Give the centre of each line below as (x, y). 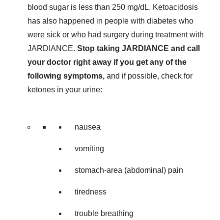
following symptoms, (67, 76)
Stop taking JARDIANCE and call (138, 48)
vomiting (89, 148)
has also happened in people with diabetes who (110, 21)
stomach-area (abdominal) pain (129, 170)
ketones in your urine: (65, 89)
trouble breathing (104, 213)
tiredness (91, 192)
